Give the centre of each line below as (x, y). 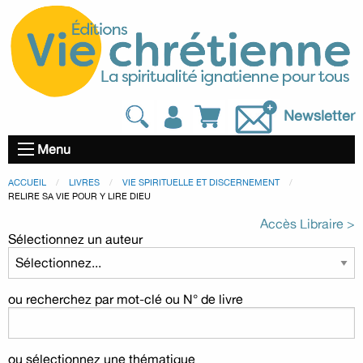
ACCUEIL (27, 182)
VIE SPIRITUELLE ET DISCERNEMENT (201, 182)
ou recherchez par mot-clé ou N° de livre (126, 299)
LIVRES (84, 182)
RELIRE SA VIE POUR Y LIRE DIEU (79, 196)
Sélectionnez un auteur (75, 239)
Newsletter (319, 115)
